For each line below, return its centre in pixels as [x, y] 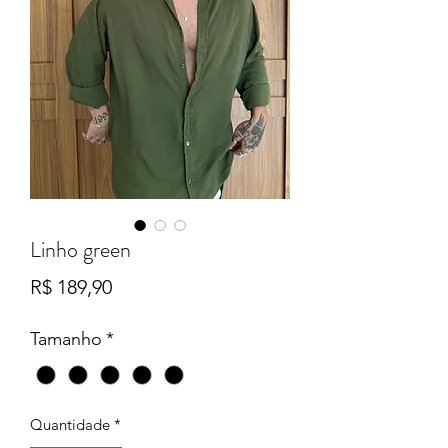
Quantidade [70, 424]
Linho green [80, 249]
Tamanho [66, 338]
